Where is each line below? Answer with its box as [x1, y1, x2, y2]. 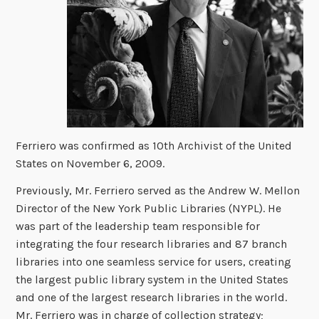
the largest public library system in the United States [16, 272, 289, 286]
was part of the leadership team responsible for [16, 219, 261, 233]
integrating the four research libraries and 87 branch [16, 236, 288, 251]
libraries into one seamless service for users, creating [16, 254, 292, 268]
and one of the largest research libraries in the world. [16, 290, 288, 304]
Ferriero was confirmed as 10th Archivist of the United [16, 138, 293, 152]
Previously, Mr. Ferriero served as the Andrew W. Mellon [16, 183, 300, 197]
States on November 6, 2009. [16, 156, 165, 170]
